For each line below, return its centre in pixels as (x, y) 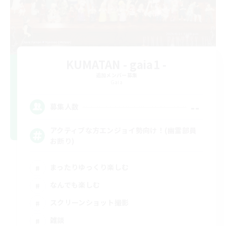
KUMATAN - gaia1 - (117, 64)
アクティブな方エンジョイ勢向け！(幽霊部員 (123, 130)
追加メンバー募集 (117, 75)
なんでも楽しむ (75, 185)
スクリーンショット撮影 (90, 203)
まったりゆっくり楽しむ (90, 167)
